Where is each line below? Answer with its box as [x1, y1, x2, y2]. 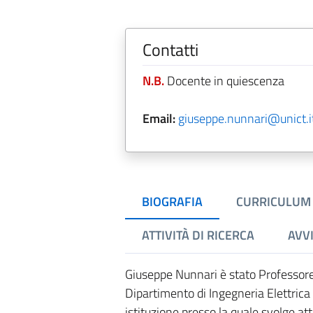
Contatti [142, 37, 198, 62]
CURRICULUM [235, 192, 311, 211]
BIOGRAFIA [141, 192, 203, 211]
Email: [142, 109, 175, 128]
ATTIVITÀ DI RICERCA [141, 226, 254, 245]
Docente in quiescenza [163, 71, 284, 90]
